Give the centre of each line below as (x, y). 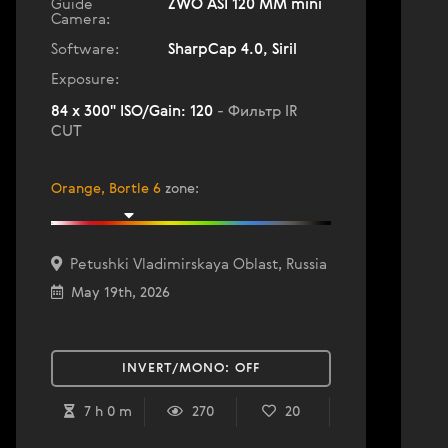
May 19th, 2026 (116, 293)
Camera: (80, 19)
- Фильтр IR (257, 111)
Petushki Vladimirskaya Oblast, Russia (194, 264)
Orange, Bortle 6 (106, 189)
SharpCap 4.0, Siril (232, 49)
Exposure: (85, 79)
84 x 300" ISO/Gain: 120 (134, 111)
